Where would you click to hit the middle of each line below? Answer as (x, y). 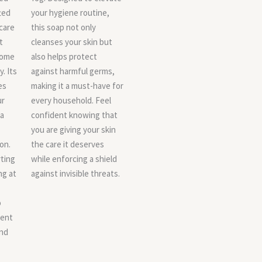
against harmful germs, (73, 71)
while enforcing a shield (74, 159)
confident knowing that (74, 115)
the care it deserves (68, 144)
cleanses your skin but (72, 42)
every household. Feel (71, 100)
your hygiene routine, (70, 13)
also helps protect (64, 56)
